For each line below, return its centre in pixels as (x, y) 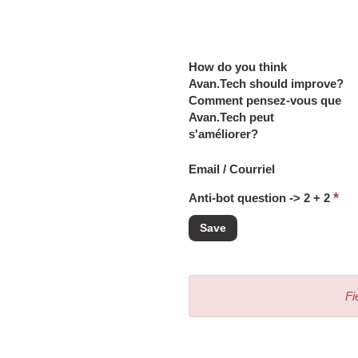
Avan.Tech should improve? (266, 84)
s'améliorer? (223, 134)
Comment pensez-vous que (265, 100)
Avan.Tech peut (231, 117)
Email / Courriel (231, 169)
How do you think (237, 67)
